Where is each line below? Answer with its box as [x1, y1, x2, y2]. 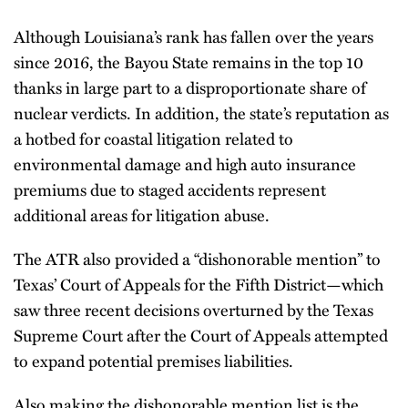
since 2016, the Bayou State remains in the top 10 [14, 50, 363, 74]
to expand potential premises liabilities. [14, 349, 293, 372]
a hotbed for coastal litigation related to [14, 127, 293, 150]
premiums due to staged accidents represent [14, 178, 326, 201]
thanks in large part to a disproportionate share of [14, 76, 366, 99]
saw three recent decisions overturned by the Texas [14, 298, 373, 321]
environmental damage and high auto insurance [14, 152, 356, 176]
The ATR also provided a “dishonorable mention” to [14, 247, 381, 270]
